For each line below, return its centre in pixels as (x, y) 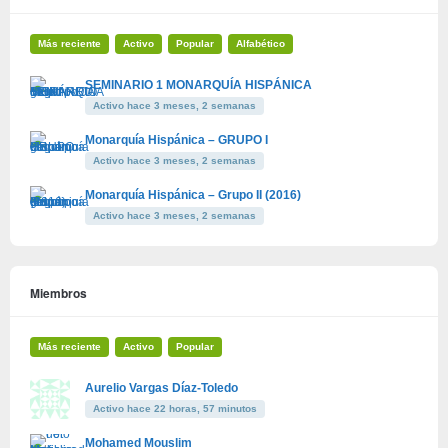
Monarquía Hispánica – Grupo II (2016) (193, 194)
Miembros (58, 292)
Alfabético (260, 43)
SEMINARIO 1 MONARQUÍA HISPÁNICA (198, 84)
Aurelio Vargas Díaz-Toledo (161, 387)
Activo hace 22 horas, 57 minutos (175, 408)
